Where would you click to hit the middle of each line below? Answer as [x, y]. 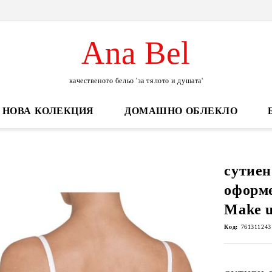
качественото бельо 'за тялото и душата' [136, 80]
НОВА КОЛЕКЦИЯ [48, 111]
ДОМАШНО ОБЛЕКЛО [181, 111]
